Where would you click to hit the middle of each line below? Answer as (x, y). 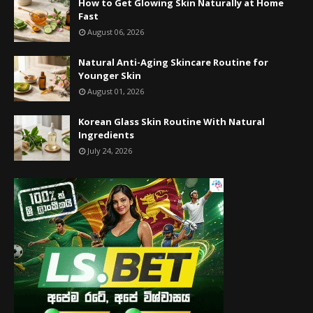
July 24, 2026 (110, 150)
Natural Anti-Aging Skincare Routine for (173, 62)
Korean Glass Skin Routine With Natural (172, 121)
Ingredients (106, 134)
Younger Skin (110, 75)
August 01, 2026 (116, 91)
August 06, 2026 (116, 31)
